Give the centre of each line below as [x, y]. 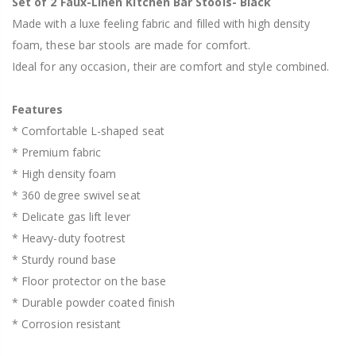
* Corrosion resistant [67, 324]
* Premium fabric [57, 153]
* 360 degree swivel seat [76, 195]
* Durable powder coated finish [94, 303]
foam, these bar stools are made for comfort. [132, 45]
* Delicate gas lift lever [71, 217]
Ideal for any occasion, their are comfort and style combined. [171, 67]
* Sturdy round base [64, 260]
